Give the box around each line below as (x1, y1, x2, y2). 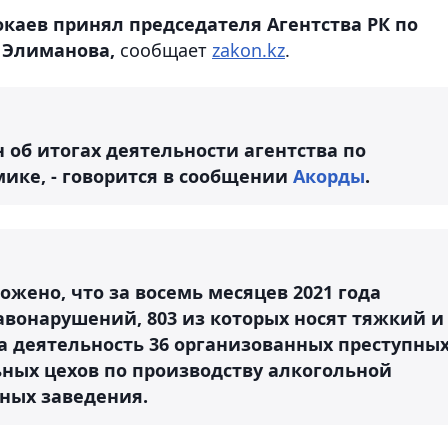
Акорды (293, 163, 365, 188)
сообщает (120, 37, 212, 62)
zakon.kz (212, 37, 285, 62)
